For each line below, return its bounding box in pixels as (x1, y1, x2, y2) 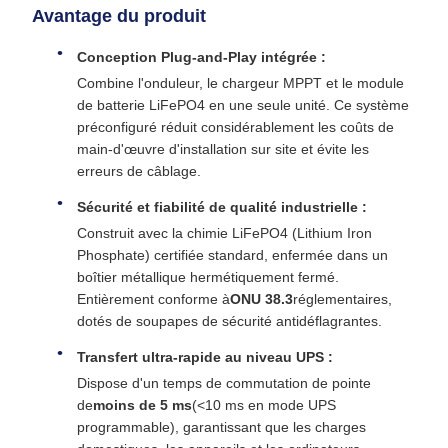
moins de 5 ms (93, 397, 192, 414)
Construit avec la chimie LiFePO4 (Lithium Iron (77, 225, 372, 242)
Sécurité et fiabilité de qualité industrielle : (77, 199, 367, 216)
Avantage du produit (32, 6, 206, 27)
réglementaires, (293, 291, 392, 308)
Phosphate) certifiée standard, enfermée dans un (77, 247, 388, 264)
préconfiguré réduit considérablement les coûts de (77, 119, 394, 136)
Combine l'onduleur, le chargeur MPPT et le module (77, 75, 404, 92)
